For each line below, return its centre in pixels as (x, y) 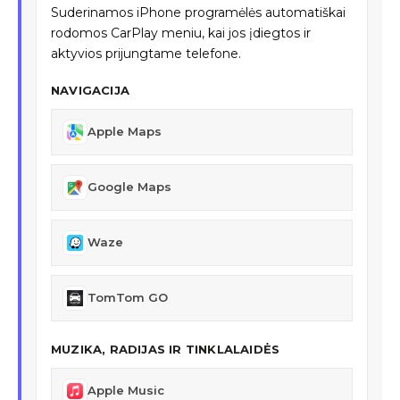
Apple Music (126, 391)
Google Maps (129, 187)
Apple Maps (125, 132)
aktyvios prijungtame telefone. (146, 53)
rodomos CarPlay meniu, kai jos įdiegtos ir (181, 33)
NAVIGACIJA (90, 90)
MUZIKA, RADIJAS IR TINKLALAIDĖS (166, 349)
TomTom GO (128, 298)
